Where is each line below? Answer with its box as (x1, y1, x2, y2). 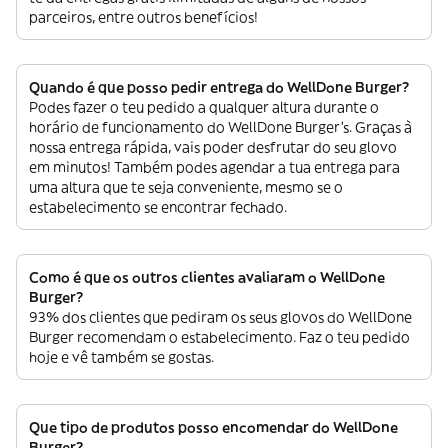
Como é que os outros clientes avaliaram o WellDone (29, 267, 385, 286)
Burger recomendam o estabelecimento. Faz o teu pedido (29, 327, 410, 346)
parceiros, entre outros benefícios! (29, 7, 258, 26)
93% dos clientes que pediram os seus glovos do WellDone (29, 307, 412, 326)
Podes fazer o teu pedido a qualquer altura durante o (29, 97, 379, 116)
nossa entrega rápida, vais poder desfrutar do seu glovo (29, 137, 397, 156)
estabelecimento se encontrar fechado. (29, 197, 287, 216)
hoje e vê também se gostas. (29, 347, 214, 366)
